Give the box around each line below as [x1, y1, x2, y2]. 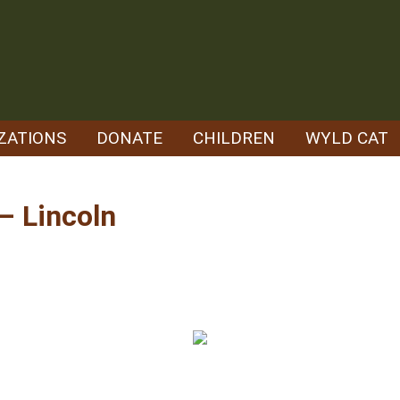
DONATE [96, 128, 162, 148]
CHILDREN [193, 128, 275, 148]
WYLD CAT [305, 128, 388, 148]
